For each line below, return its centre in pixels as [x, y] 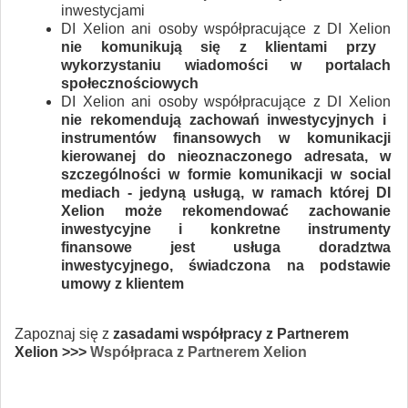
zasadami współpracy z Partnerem [231, 333]
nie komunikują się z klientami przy [219, 46]
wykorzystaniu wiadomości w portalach [226, 65]
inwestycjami [103, 10]
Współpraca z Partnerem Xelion [199, 352]
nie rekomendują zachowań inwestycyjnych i [224, 119]
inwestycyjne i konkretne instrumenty [226, 229]
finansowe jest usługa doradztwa [226, 247]
